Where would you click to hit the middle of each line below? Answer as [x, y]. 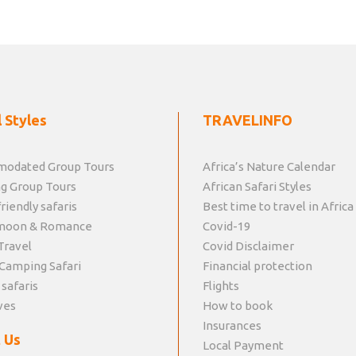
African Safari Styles [257, 187]
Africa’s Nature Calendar [269, 167]
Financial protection [257, 266]
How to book [238, 306]
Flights [221, 286]
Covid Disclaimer [248, 246]
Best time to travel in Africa [278, 207]
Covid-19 [226, 226]
